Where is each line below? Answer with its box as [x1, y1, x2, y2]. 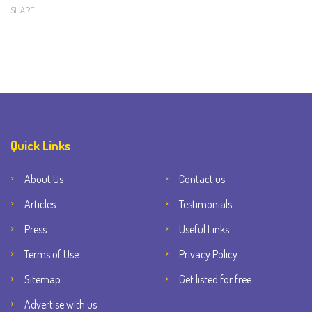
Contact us [179, 172, 225, 187]
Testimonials [179, 197, 232, 212]
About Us [24, 172, 63, 187]
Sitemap [24, 272, 61, 287]
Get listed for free [179, 272, 251, 287]
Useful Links [179, 222, 229, 237]
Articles [24, 197, 56, 212]
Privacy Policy [179, 247, 237, 262]
